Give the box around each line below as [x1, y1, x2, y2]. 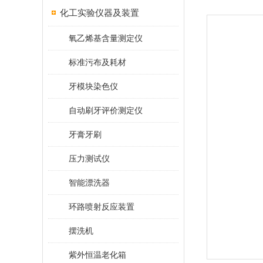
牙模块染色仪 [69, 82, 118, 91]
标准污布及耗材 [69, 58, 126, 67]
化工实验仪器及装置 [60, 8, 139, 18]
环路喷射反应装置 [69, 202, 134, 211]
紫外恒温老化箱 [69, 250, 126, 259]
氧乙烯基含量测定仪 [69, 33, 143, 43]
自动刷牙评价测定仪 [69, 106, 143, 115]
